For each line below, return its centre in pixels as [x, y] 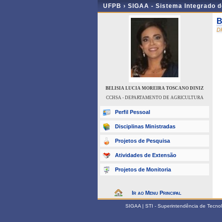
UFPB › [115, 6]
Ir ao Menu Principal [157, 193]
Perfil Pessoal [133, 112]
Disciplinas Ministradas [145, 126]
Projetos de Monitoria [143, 169]
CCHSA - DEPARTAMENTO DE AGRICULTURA [155, 98]
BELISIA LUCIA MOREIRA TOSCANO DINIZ [155, 88]
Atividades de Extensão [146, 155]
